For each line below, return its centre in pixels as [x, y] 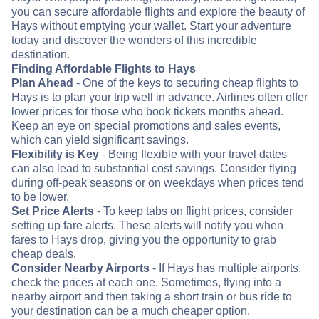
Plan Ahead [42, 83]
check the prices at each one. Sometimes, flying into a [146, 283]
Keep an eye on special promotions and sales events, [146, 126]
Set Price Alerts [53, 211]
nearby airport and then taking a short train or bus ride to [152, 297]
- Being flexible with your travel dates [193, 155]
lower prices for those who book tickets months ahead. [147, 112]
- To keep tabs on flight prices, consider [193, 211]
